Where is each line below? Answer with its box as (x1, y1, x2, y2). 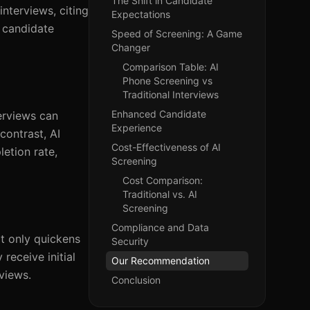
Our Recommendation (111, 255, 210, 266)
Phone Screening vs (122, 75, 212, 86)
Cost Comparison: (122, 174, 203, 186)
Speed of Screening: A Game (111, 28, 242, 39)
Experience (111, 122, 162, 134)
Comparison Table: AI (122, 61, 219, 73)
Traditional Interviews (122, 89, 219, 100)
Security (111, 235, 149, 247)
